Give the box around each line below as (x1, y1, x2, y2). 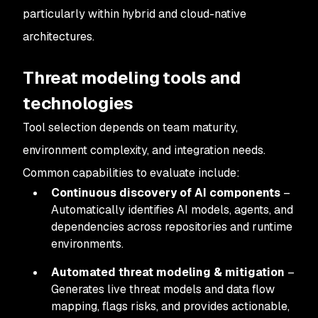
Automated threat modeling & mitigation (51, 265, 285, 280)
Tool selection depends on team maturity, (23, 120, 238, 135)
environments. (51, 236, 124, 251)
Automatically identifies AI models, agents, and (51, 202, 293, 217)
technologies (23, 92, 134, 114)
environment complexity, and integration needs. (23, 143, 265, 158)
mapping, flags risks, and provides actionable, (51, 299, 290, 314)
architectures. (23, 29, 94, 44)
